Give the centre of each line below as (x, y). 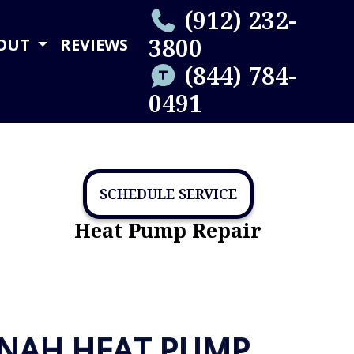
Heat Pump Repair (168, 230)
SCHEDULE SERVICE (168, 193)
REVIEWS (94, 45)
